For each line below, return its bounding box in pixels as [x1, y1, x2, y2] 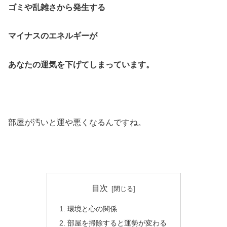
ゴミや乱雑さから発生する [8, 3, 105, 12]
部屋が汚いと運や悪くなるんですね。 [8, 118, 146, 127]
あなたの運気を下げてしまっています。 [8, 60, 154, 69]
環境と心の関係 [67, 204, 117, 213]
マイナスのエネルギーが [8, 31, 97, 41]
